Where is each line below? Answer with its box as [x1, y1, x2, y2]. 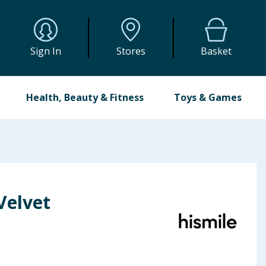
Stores [116, 45, 145, 58]
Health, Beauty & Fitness [26, 91, 144, 104]
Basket [201, 45, 232, 58]
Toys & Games [173, 91, 242, 104]
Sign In [30, 45, 62, 58]
